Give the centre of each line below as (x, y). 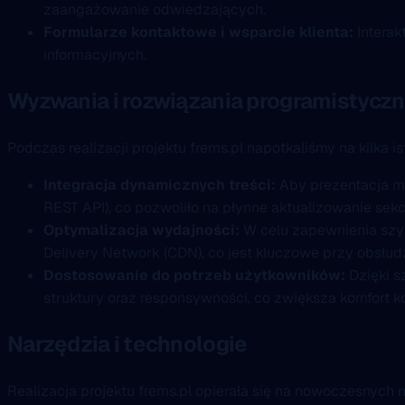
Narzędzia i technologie (127, 344)
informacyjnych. (95, 55)
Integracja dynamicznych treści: (160, 185)
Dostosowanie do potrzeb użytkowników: (194, 276)
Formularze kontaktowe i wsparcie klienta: (198, 33)
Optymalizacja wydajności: (141, 231)
